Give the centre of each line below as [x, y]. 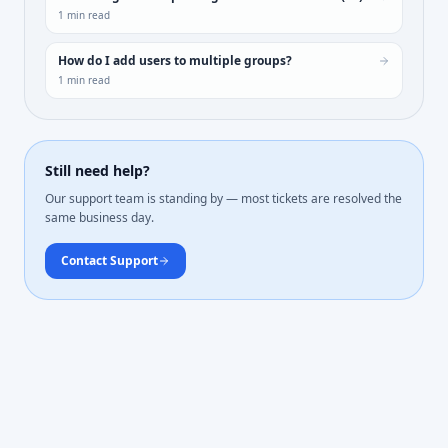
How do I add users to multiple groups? [175, 61]
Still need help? [97, 171]
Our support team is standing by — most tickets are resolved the [223, 199]
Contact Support [109, 261]
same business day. [99, 218]
